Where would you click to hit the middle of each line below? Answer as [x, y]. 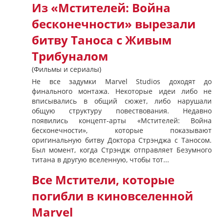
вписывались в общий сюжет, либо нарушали [122, 101]
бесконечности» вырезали [114, 24]
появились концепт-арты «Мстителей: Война [122, 120]
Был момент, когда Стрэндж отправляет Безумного [122, 150]
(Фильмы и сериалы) [66, 69]
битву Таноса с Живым [102, 40]
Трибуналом [70, 56]
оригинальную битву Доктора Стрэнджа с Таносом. [122, 140]
